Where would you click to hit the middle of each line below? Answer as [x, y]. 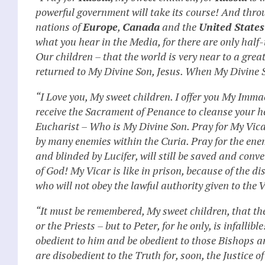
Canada [141, 26]
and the [179, 26]
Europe [100, 26]
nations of [59, 26]
